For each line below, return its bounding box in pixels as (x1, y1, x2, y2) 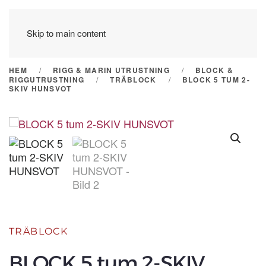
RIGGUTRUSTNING (9, 74, 85, 85)
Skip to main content (27, 27, 106, 39)
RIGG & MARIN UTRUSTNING (52, 65, 170, 75)
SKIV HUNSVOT (9, 83, 72, 94)
